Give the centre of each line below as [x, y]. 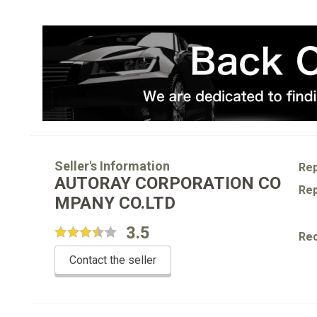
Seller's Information [112, 166]
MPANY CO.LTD [115, 203]
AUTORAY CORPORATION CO [168, 183]
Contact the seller [113, 260]
